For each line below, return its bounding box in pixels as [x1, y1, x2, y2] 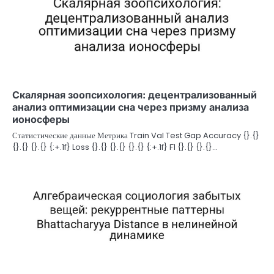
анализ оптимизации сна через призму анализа [12, 101, 249, 114]
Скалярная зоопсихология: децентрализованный [12, 89, 257, 102]
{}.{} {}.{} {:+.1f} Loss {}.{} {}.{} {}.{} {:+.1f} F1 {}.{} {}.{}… [12, 141, 218, 154]
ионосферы [12, 113, 70, 126]
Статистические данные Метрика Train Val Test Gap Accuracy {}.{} [12, 130, 259, 142]
